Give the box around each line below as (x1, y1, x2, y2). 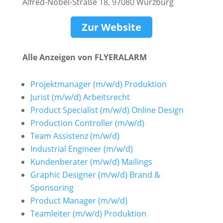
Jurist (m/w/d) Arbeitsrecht (30, 92, 130, 103)
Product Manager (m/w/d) (30, 195, 127, 207)
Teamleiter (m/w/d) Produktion (30, 208, 146, 220)
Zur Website (81, 20, 141, 34)
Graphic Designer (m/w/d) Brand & (30, 169, 160, 181)
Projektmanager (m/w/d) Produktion (30, 79, 167, 90)
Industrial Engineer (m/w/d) (30, 143, 133, 155)
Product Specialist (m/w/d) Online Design (30, 105, 184, 116)
